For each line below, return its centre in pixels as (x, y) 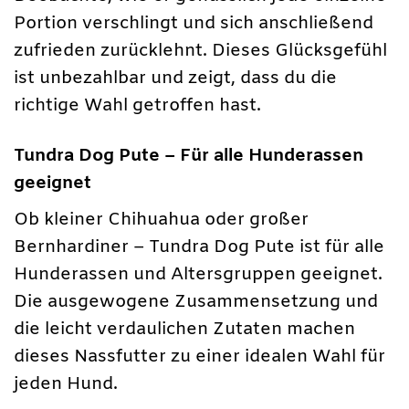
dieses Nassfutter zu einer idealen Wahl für (199, 357)
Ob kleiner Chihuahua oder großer (161, 220)
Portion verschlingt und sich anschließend (194, 24)
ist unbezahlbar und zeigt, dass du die (175, 79)
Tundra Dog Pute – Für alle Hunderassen (189, 157)
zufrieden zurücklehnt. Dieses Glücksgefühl (200, 52)
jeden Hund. (66, 384)
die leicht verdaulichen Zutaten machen (184, 329)
